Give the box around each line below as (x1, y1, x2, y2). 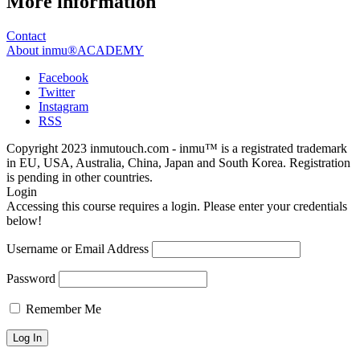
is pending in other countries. (6, 170, 153, 184)
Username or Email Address (6, 241, 149, 256)
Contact (6, 28, 46, 43)
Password (6, 271, 55, 285)
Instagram (39, 99, 88, 113)
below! (6, 213, 42, 227)
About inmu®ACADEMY (6, 43, 144, 57)
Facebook (39, 70, 88, 84)
